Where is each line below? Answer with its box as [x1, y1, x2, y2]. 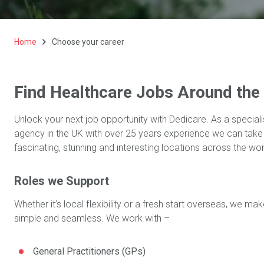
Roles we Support [14, 174, 109, 188]
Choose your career [52, 37, 124, 47]
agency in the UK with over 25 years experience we [14, 128, 227, 139]
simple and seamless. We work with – [14, 213, 170, 224]
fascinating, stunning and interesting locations [14, 142, 200, 153]
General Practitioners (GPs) [33, 246, 146, 257]
